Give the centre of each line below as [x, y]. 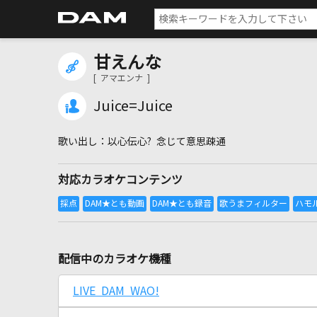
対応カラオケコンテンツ [120, 180]
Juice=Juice [133, 106]
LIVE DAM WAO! [116, 291]
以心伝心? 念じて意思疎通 [167, 142]
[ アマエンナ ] [122, 79]
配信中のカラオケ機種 [115, 259]
